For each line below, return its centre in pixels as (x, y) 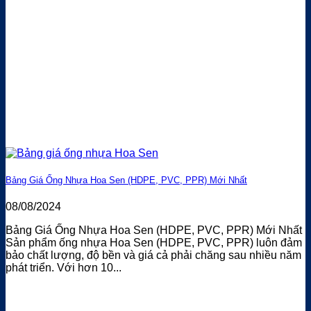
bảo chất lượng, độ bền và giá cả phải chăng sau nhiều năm (153, 255)
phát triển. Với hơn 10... (64, 268)
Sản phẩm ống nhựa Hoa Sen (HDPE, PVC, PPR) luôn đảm (154, 243)
